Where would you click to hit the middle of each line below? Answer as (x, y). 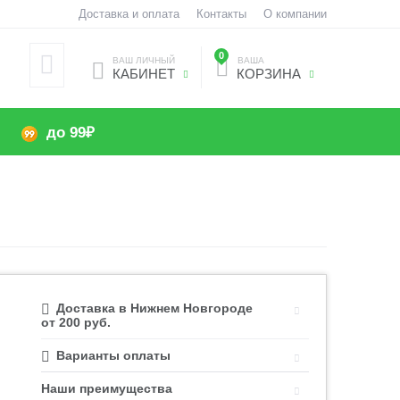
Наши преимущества (107, 388)
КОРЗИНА (267, 74)
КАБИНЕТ (143, 74)
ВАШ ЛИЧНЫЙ (143, 60)
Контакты (221, 14)
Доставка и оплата (129, 14)
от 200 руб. (76, 322)
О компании (295, 14)
